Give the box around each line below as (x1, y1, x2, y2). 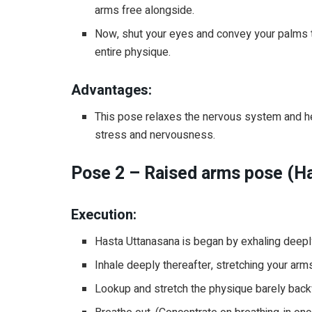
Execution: (71, 204, 136, 225)
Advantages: (71, 80, 152, 101)
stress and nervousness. (95, 127, 219, 144)
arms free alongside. (95, 2, 198, 19)
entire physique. (95, 44, 171, 61)
